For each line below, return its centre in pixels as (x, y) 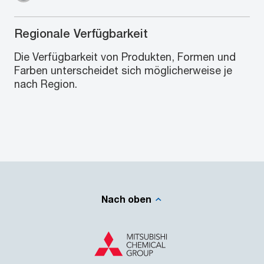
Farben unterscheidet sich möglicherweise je (123, 70)
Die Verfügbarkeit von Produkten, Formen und (125, 57)
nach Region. (46, 84)
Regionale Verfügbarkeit (81, 33)
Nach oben (126, 199)
